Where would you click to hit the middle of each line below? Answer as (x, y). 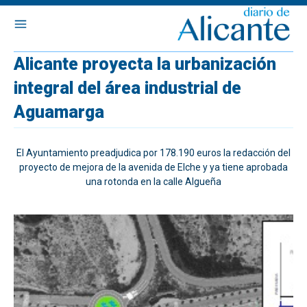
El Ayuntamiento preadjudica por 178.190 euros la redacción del (153, 153)
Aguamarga (59, 112)
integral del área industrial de (127, 88)
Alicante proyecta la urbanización (145, 64)
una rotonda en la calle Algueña (153, 182)
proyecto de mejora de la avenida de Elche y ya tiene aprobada (153, 167)
